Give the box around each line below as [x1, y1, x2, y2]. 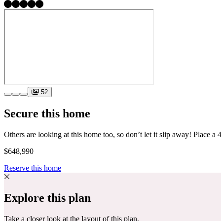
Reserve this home [4, 163, 61, 172]
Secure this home [4, 107, 90, 120]
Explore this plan [4, 191, 91, 204]
